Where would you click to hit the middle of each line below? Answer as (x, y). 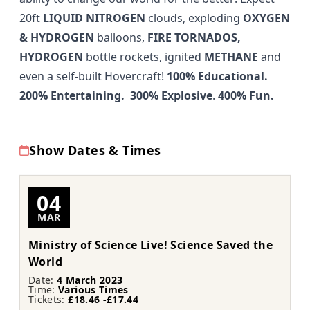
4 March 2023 (90, 280)
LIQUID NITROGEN (94, 18)
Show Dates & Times (95, 151)
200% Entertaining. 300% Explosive (116, 96)
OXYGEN (266, 18)
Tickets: (48, 300)
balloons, (121, 38)
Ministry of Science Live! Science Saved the (151, 245)
